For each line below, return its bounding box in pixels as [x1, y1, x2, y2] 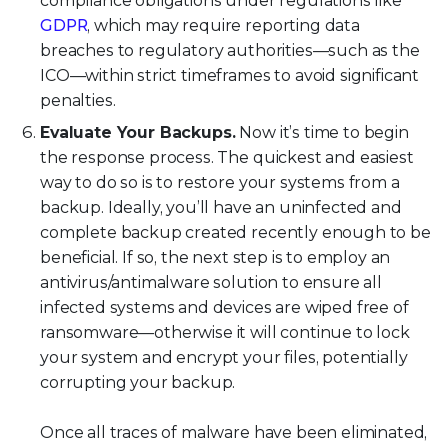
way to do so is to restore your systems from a [40, 173, 400, 193]
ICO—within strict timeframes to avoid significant [40, 66, 420, 86]
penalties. [40, 91, 116, 111]
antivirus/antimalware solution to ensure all [40, 273, 382, 293]
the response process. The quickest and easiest [40, 148, 414, 168]
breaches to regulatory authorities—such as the [40, 41, 420, 61]
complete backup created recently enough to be [40, 223, 431, 243]
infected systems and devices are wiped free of [40, 298, 409, 318]
